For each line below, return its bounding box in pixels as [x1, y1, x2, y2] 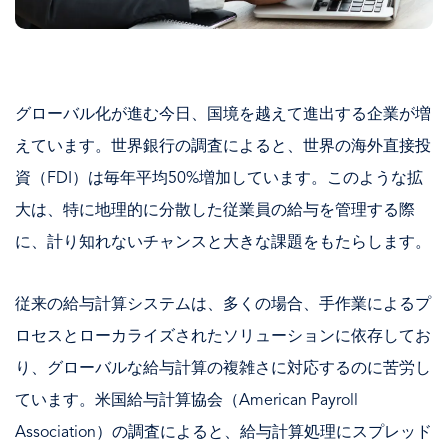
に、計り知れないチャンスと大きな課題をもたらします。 [15, 234, 431, 251]
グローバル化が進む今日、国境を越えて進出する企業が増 [15, 106, 431, 123]
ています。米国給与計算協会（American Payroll [15, 392, 358, 409]
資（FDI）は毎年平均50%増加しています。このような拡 [15, 170, 423, 187]
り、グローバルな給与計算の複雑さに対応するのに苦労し [15, 360, 431, 377]
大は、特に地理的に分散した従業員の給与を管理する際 [15, 202, 415, 219]
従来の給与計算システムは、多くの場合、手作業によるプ [15, 296, 431, 313]
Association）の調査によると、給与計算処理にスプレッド [15, 424, 432, 441]
